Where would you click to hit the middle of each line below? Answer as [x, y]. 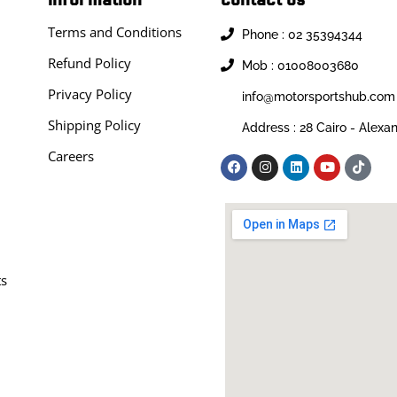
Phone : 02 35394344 [303, 34]
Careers [71, 156]
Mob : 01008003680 [301, 65]
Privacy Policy [90, 93]
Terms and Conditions [115, 31]
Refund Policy [90, 62]
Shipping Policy [95, 125]
